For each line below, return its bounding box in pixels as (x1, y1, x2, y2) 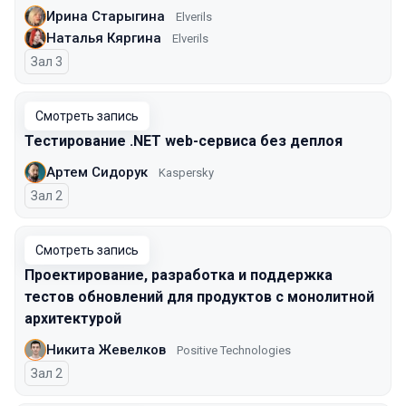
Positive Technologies (177, 343, 291, 357)
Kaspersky (159, 165, 214, 179)
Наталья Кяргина (46, 29, 161, 46)
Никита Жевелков (46, 341, 166, 358)
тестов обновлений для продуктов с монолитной (24, 288, 374, 305)
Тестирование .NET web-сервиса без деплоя (24, 132, 343, 150)
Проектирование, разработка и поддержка (24, 266, 333, 284)
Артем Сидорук (46, 163, 148, 180)
